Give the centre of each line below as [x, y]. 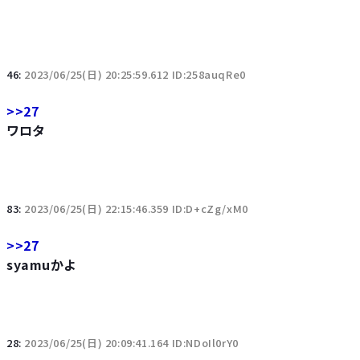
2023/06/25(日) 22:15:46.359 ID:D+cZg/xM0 [136, 208]
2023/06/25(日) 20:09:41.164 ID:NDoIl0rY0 [131, 342]
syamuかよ [41, 264]
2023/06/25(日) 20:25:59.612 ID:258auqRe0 [135, 74]
